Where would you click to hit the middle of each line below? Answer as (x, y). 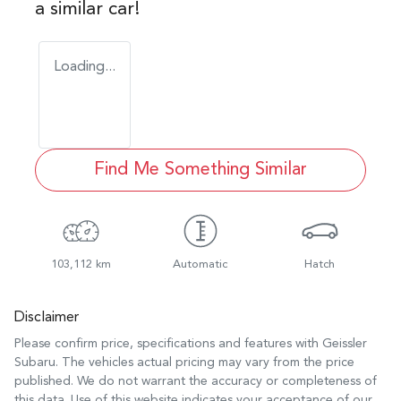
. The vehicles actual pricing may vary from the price (205, 362)
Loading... (85, 67)
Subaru (35, 362)
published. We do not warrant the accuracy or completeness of (196, 381)
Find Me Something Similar (200, 170)
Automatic (200, 264)
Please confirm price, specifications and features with (168, 343)
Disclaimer (47, 317)
